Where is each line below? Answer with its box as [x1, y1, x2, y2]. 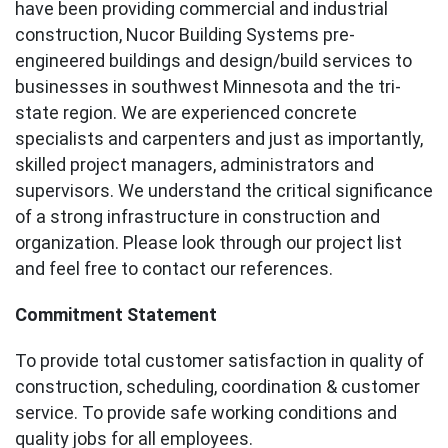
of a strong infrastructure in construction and [15, 206, 380, 227]
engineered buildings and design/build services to [15, 50, 412, 71]
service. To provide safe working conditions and [15, 402, 397, 423]
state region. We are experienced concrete [15, 102, 357, 123]
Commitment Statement [15, 304, 217, 325]
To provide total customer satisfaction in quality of [15, 350, 424, 371]
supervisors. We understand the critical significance [15, 180, 433, 201]
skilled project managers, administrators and [15, 154, 374, 175]
